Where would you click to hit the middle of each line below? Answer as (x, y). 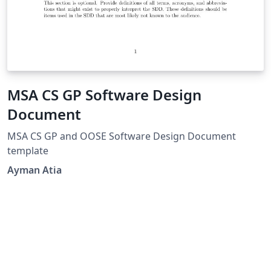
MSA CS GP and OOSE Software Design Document (122, 136)
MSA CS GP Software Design (104, 95)
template (28, 151)
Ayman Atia (34, 170)
